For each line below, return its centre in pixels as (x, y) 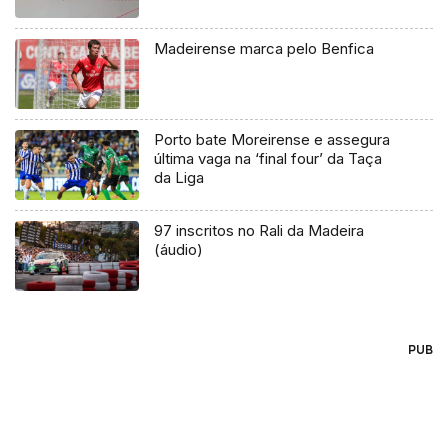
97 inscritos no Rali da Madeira (259, 230)
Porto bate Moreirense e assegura (272, 140)
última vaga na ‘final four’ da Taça (268, 159)
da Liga (179, 178)
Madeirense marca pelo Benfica (264, 49)
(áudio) (179, 249)
